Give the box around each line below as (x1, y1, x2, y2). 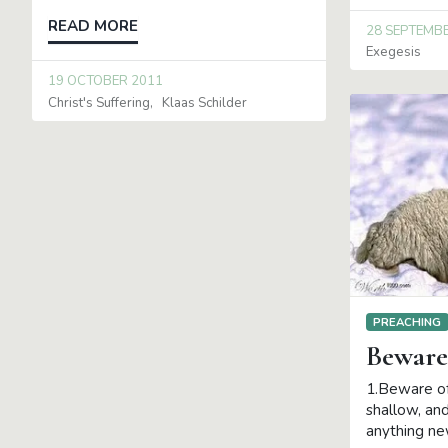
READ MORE (48, 16, 138, 37)
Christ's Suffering (48, 93, 150, 112)
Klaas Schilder (162, 93, 248, 112)
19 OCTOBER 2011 (48, 72, 163, 91)
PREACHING (373, 313, 442, 330)
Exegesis (365, 43, 421, 62)
